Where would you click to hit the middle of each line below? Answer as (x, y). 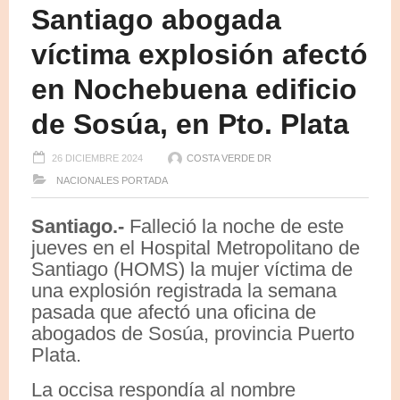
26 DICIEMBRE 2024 (97, 158)
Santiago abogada (156, 19)
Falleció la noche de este (237, 226)
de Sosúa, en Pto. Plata (190, 124)
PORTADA (145, 180)
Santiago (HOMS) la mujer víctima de (192, 269)
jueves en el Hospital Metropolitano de (196, 247)
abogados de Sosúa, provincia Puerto (193, 333)
